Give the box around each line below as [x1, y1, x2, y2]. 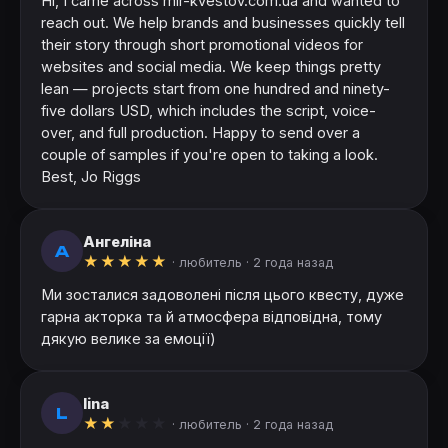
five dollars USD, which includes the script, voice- [41, 102, 376, 120]
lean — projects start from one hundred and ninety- [41, 80, 390, 98]
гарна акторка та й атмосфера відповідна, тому [41, 308, 382, 326]
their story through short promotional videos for [41, 36, 363, 54]
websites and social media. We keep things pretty [41, 58, 381, 76]
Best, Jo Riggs [41, 168, 141, 186]
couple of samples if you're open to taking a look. [41, 146, 378, 164]
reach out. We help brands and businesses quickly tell [41, 14, 405, 32]
